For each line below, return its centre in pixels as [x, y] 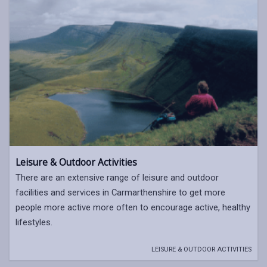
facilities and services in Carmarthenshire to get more [120, 193]
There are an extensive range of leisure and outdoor [117, 178]
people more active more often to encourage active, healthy [133, 207]
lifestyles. [34, 222]
